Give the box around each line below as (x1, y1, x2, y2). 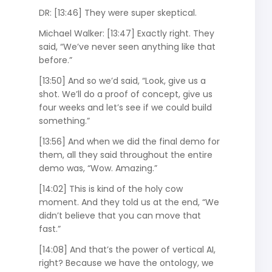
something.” (38, 114, 90, 127)
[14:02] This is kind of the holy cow (38, 182, 183, 195)
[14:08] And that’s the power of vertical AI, (38, 243, 216, 256)
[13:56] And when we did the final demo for (38, 135, 220, 148)
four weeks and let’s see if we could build (38, 101, 212, 114)
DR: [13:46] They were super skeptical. (38, 6, 197, 19)
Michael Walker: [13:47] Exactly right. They (38, 27, 214, 39)
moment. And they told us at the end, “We (38, 195, 219, 208)
